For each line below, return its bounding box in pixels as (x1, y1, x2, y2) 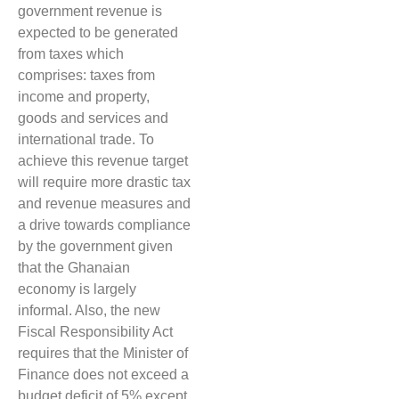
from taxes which (18, 46, 124, 62)
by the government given (18, 239, 173, 255)
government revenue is (18, 4, 162, 20)
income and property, (18, 89, 150, 105)
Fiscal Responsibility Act (18, 324, 173, 340)
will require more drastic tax (18, 175, 191, 191)
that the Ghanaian (18, 260, 130, 276)
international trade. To (18, 132, 154, 148)
